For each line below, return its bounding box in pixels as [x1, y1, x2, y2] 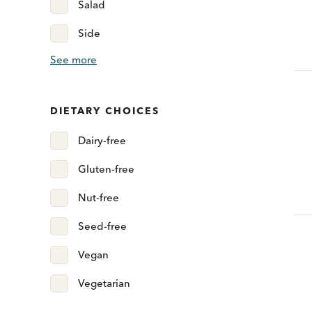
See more [50, 53, 97, 67]
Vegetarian [78, 276, 130, 290]
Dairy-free [78, 134, 126, 148]
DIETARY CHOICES [50, 104, 159, 118]
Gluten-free [78, 162, 134, 176]
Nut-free [78, 191, 119, 205]
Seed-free [78, 219, 127, 233]
